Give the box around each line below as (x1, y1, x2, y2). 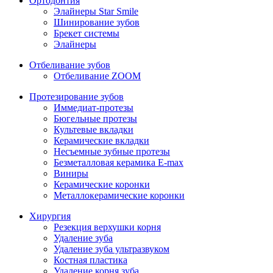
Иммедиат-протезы (54, 102, 133, 113)
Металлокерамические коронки (54, 190, 185, 200)
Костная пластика (54, 255, 127, 265)
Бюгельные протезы (54, 113, 137, 124)
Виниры (54, 168, 88, 179)
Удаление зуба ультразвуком (54, 244, 169, 254)
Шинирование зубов (54, 17, 140, 27)
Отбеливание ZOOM (54, 71, 141, 81)
